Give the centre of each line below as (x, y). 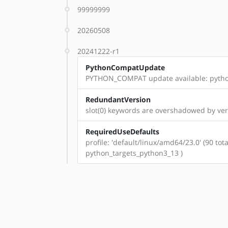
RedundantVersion (118, 99)
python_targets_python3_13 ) (134, 153)
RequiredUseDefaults (122, 132)
